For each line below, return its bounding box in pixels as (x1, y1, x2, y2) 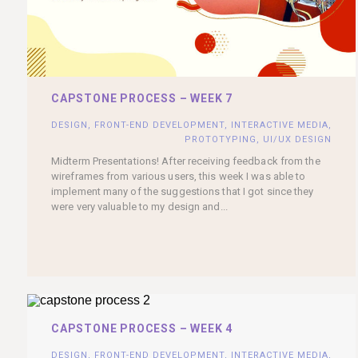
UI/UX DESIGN (263, 133, 332, 145)
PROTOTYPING (185, 133, 257, 145)
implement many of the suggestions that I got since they (51, 185, 314, 197)
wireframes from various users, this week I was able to (51, 169, 306, 182)
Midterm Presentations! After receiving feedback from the (51, 154, 320, 167)
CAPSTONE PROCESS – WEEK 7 (51, 91, 233, 105)
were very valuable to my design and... (51, 200, 228, 213)
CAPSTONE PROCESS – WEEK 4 (51, 322, 233, 335)
